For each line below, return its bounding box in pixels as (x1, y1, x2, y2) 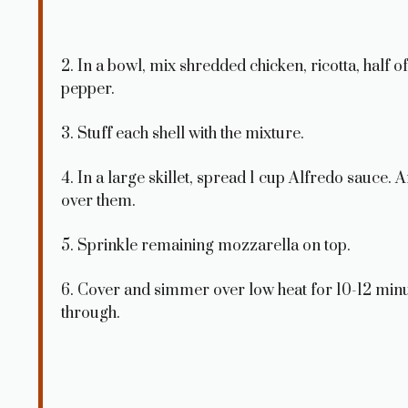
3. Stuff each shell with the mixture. (61, 123, 304, 144)
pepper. (61, 78, 115, 99)
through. (61, 302, 120, 323)
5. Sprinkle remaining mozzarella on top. (61, 235, 351, 256)
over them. (61, 190, 136, 211)
